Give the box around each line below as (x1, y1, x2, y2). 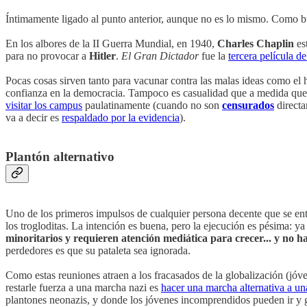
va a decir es (5, 111, 62, 123)
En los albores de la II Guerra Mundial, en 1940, (5, 37, 217, 49)
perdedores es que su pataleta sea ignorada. (5, 245, 191, 257)
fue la (199, 49, 228, 62)
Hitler (89, 49, 116, 62)
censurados (222, 99, 274, 111)
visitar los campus (5, 99, 82, 111)
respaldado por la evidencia (62, 111, 180, 123)
